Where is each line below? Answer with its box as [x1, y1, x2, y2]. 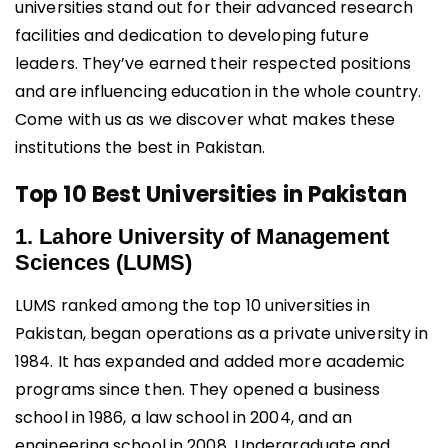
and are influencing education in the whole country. [15, 79, 422, 103]
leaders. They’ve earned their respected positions [15, 51, 411, 75]
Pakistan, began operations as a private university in [15, 321, 429, 345]
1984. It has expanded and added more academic [15, 349, 406, 373]
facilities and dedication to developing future [15, 23, 369, 47]
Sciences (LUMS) [15, 249, 193, 275]
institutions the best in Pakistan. [15, 135, 266, 159]
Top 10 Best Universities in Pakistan [15, 178, 407, 210]
